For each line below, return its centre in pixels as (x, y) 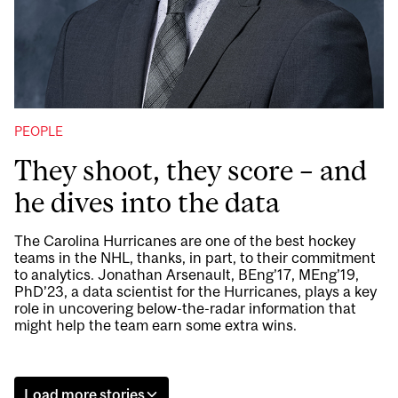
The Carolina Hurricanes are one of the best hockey (185, 241)
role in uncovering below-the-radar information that (185, 309)
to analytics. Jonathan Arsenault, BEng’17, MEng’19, (187, 275)
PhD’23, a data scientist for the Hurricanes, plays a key (195, 292)
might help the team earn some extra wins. (155, 326)
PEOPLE (39, 131)
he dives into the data (147, 203)
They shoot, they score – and (191, 171)
